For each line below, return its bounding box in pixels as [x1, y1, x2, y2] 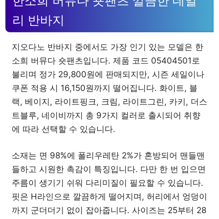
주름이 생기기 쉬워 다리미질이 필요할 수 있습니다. [12, 177, 203, 188]
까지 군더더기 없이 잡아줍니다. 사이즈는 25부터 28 [12, 205, 206, 215]
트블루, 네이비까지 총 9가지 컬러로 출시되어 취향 [12, 110, 200, 120]
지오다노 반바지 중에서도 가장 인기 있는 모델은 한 [12, 42, 203, 52]
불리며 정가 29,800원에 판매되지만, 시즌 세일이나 [12, 69, 204, 79]
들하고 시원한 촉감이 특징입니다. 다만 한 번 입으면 [12, 164, 206, 174]
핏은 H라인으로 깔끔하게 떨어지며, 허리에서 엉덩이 [12, 191, 207, 201]
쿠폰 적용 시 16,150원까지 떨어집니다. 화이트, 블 [12, 83, 197, 93]
